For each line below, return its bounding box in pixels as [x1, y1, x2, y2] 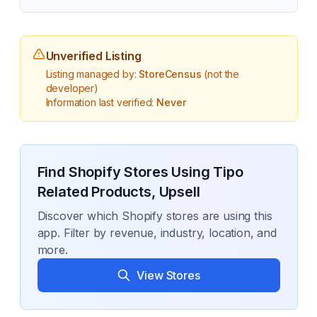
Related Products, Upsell [37, 183, 200, 200]
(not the [201, 68, 240, 80]
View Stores [137, 268, 200, 282]
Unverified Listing [45, 49, 142, 63]
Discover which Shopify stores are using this [37, 209, 272, 223]
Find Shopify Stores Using [37, 163, 214, 180]
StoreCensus [139, 68, 202, 80]
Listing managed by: [45, 68, 139, 80]
